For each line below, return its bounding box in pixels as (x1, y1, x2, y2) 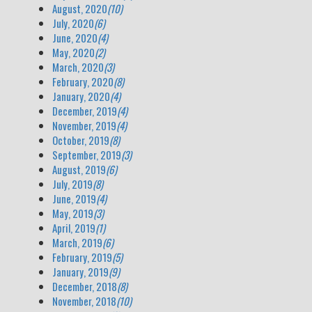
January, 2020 (52, 88, 110, 104)
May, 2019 (52, 205, 93, 221)
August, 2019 (52, 162, 106, 177)
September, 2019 (52, 147, 121, 162)
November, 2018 (52, 293, 116, 309)
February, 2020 (52, 74, 114, 89)
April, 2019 (52, 220, 95, 235)
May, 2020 (52, 45, 95, 60)
